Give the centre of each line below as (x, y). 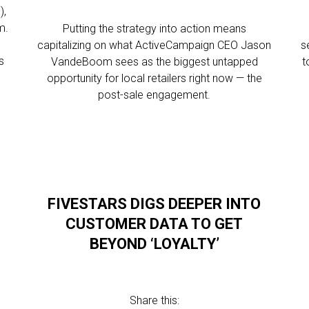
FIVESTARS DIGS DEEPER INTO (154, 204)
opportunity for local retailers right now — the (154, 78)
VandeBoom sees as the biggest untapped (154, 62)
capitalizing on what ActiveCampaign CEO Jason (154, 45)
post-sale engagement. (154, 95)
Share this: (154, 300)
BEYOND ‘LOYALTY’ (154, 244)
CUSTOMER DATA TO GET (154, 224)
